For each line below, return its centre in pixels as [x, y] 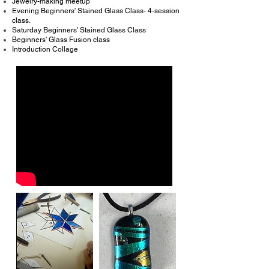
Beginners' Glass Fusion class [61, 40]
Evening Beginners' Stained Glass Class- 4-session [96, 11]
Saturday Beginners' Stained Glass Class [79, 30]
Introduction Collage [45, 49]
